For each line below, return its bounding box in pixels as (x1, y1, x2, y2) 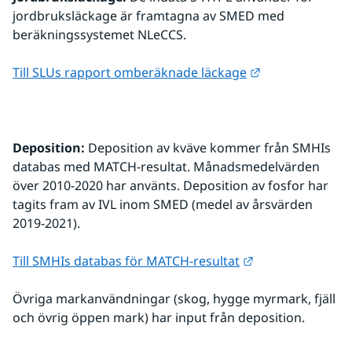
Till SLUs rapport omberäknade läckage (13, 64, 247, 81)
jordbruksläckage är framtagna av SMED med (13, 7, 284, 24)
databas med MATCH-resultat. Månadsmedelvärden (13, 158, 320, 175)
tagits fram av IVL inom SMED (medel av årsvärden (13, 196, 313, 213)
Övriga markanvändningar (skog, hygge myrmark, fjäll (13, 290, 335, 307)
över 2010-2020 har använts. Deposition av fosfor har (13, 177, 328, 194)
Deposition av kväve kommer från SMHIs (85, 139, 331, 156)
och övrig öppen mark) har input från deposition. (13, 309, 305, 326)
